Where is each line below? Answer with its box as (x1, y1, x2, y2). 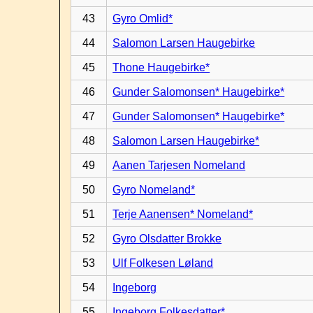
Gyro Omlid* (112, 13, 173, 24)
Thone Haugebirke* (112, 61, 210, 73)
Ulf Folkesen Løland (112, 257, 214, 269)
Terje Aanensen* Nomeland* (112, 208, 254, 220)
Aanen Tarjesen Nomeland (112, 159, 246, 171)
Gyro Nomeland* (112, 184, 196, 196)
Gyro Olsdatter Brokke (112, 233, 222, 245)
